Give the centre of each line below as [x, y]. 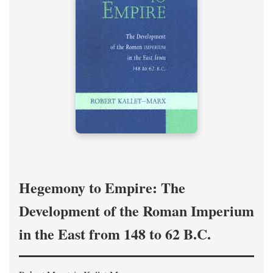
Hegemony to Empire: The [102, 187]
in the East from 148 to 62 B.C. [115, 234]
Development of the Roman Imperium [136, 211]
